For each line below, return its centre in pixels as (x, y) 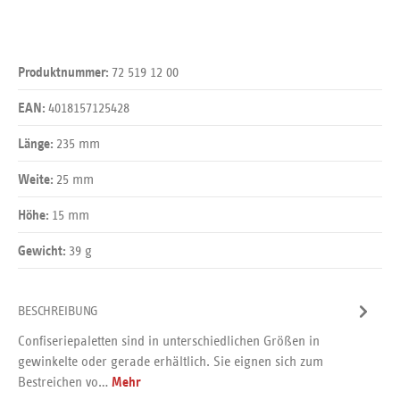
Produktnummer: (65, 74)
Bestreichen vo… (65, 382)
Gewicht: (43, 252)
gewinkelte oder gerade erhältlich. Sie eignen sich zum (171, 362)
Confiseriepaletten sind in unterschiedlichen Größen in (169, 341)
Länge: (37, 145)
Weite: (37, 181)
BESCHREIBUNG (58, 311)
